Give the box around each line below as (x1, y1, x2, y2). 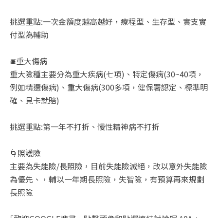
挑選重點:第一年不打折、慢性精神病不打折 (10, 120, 160, 132)
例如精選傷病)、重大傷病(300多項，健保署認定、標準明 (10, 81, 208, 93)
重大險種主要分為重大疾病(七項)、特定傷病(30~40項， (10, 68, 204, 80)
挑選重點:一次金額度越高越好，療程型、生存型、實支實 (10, 15, 206, 27)
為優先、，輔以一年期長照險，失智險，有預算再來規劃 (10, 173, 204, 185)
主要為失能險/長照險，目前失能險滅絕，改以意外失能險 (10, 160, 207, 172)
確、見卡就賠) (10, 94, 59, 106)
